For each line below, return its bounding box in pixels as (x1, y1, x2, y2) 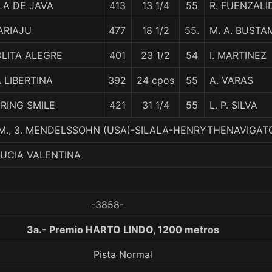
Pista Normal (93, 248, 152, 260)
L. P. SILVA (209, 99, 257, 111)
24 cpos (137, 74, 174, 86)
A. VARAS (209, 74, 253, 86)
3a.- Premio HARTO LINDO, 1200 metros (26, 223, 219, 236)
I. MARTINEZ (209, 49, 267, 61)
